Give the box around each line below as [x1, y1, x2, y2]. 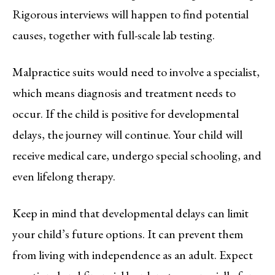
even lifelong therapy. [12, 168, 115, 184]
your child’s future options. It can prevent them [12, 225, 243, 242]
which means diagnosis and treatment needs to [12, 84, 236, 101]
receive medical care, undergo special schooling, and [12, 147, 261, 163]
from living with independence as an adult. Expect [12, 246, 253, 263]
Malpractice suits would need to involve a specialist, [12, 63, 260, 80]
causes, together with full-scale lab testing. [12, 26, 215, 43]
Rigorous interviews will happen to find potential [12, 6, 249, 22]
